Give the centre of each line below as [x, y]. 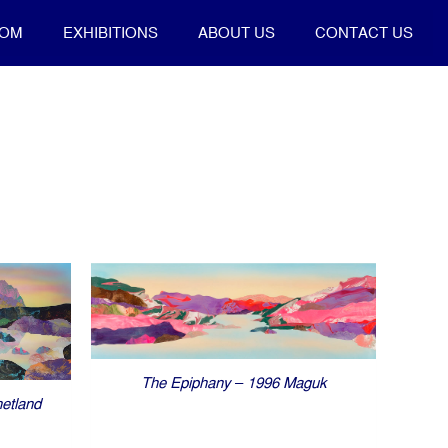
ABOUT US [237, 32]
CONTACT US [364, 32]
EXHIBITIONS [111, 32]
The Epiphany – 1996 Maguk [233, 382]
